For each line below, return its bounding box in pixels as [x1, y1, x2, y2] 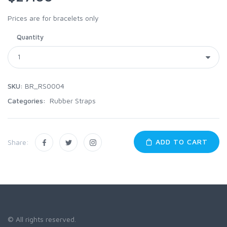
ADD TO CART [153, 137, 208, 146]
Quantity [17, 32, 44, 41]
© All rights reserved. [8, 214, 76, 223]
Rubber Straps [48, 96, 96, 105]
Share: [8, 138, 29, 146]
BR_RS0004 [23, 81, 64, 90]
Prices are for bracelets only [8, 13, 99, 22]
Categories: [8, 96, 48, 105]
